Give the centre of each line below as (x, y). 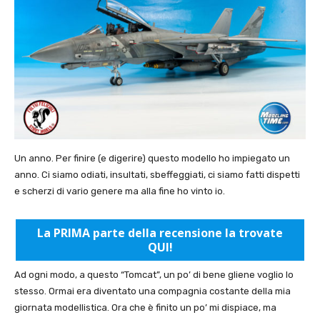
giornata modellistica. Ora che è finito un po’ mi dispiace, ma (145, 308)
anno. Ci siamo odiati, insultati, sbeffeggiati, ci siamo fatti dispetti (157, 175)
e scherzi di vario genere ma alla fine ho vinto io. (120, 191)
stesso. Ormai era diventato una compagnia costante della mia (152, 291)
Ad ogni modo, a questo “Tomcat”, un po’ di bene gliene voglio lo (154, 275)
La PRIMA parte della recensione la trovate (160, 233)
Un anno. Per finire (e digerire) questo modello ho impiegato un (152, 159)
